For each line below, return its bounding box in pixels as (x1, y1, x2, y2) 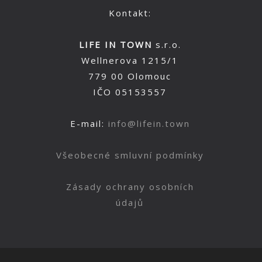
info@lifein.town (108, 117, 190, 129)
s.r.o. (151, 38, 181, 50)
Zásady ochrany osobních (65, 180, 194, 192)
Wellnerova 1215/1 (81, 54, 178, 66)
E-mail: (70, 117, 108, 129)
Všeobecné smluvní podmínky (56, 149, 204, 161)
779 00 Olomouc (88, 70, 171, 82)
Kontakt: (108, 6, 151, 19)
